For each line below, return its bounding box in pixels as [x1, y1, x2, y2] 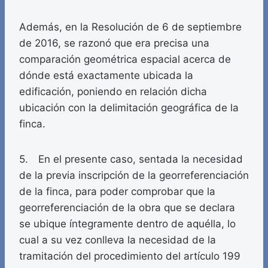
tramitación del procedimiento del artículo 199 [19, 250, 240, 263]
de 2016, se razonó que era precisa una [19, 37, 209, 50]
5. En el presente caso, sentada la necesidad [19, 153, 243, 166]
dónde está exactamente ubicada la [19, 69, 193, 82]
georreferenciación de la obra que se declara [19, 202, 235, 214]
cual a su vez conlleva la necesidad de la [19, 234, 216, 246]
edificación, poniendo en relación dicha [19, 86, 207, 98]
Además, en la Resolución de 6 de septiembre [19, 21, 242, 33]
